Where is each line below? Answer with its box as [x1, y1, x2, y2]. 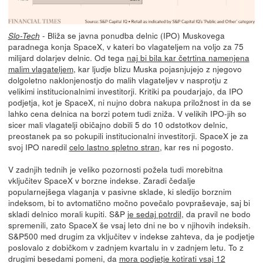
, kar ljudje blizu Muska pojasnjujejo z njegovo [73, 62, 242, 75]
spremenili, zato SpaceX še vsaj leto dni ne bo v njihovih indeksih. [8, 218, 251, 231]
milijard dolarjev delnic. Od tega [8, 51, 127, 63]
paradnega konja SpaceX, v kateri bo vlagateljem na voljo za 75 [8, 40, 244, 52]
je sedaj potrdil [127, 207, 181, 220]
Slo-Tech [8, 29, 40, 41]
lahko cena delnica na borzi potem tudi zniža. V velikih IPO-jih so [8, 107, 247, 119]
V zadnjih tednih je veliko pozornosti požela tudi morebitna [8, 163, 223, 175]
